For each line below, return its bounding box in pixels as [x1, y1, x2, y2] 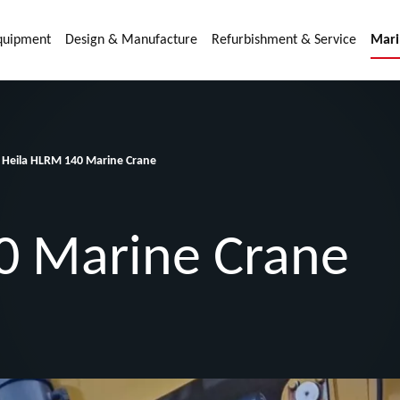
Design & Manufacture [65, 33, 197, 47]
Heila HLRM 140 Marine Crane [2, 154, 156, 168]
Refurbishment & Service [212, 33, 356, 47]
